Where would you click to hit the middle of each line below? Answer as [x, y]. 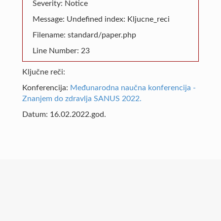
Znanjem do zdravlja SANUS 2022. [82, 99]
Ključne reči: [43, 72]
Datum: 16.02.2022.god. [64, 114]
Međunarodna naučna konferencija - [133, 88]
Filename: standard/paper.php [84, 35]
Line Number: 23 [61, 51]
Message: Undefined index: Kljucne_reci [101, 19]
